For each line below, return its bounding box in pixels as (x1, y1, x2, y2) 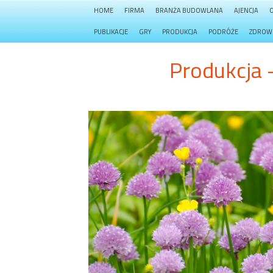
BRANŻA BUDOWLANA (155, 5, 223, 15)
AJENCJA (234, 5, 258, 15)
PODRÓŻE (208, 27, 238, 37)
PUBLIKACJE (94, 27, 128, 37)
